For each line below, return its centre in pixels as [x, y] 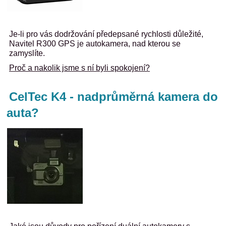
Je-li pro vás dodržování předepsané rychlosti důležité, [106, 34]
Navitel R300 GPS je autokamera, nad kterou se [95, 44]
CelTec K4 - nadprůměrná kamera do [114, 97]
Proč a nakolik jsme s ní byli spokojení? [79, 68]
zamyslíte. [27, 53]
